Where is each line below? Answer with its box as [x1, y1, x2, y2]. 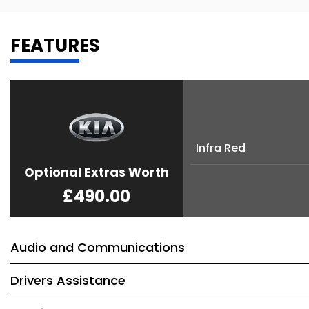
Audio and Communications [10, 239, 185, 256]
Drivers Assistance [10, 272, 126, 289]
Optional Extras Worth [24, 163, 169, 181]
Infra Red [196, 140, 246, 156]
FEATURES [10, 33, 100, 58]
